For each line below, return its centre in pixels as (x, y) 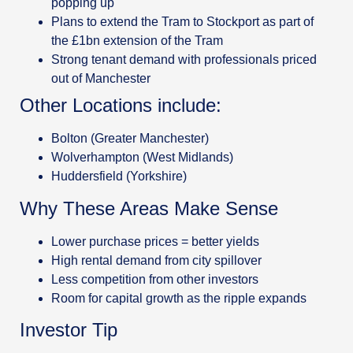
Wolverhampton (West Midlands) (144, 158)
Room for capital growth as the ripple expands (179, 298)
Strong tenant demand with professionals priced (184, 60)
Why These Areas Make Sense (149, 208)
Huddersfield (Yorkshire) (119, 176)
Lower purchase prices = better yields (155, 241)
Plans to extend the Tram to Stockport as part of (182, 22)
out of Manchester (101, 79)
